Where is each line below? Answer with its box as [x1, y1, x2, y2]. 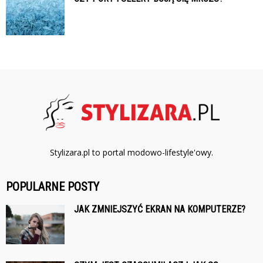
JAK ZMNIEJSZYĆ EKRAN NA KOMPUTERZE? [74, 204, 245, 215]
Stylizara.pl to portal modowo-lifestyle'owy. [50, 147, 213, 159]
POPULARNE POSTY [6, 180, 99, 194]
